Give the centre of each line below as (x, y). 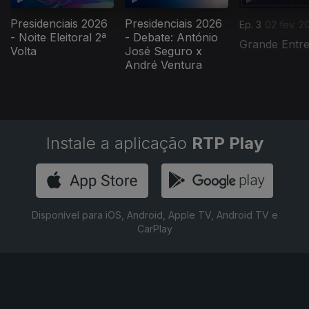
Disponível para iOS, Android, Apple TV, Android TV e (154, 215)
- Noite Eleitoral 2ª (58, 38)
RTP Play (227, 143)
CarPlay (154, 229)
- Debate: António (171, 38)
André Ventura (163, 65)
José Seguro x (163, 51)
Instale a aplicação (119, 143)
